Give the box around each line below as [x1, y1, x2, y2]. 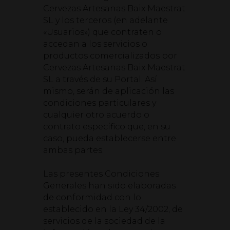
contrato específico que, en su [43, 122, 170, 131]
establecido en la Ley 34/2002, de [43, 204, 183, 214]
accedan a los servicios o [43, 39, 147, 49]
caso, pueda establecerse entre [43, 133, 176, 143]
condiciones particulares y [43, 98, 156, 108]
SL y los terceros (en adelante [43, 15, 168, 25]
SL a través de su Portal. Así [43, 74, 157, 84]
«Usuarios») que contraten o [43, 27, 162, 37]
